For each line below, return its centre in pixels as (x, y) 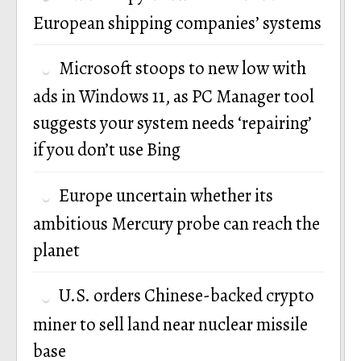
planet (56, 250)
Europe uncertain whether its (166, 195)
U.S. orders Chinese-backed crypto (187, 296)
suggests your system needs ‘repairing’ (172, 123)
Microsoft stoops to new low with (183, 68)
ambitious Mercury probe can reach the (176, 223)
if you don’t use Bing (107, 150)
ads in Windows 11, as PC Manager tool (174, 97)
